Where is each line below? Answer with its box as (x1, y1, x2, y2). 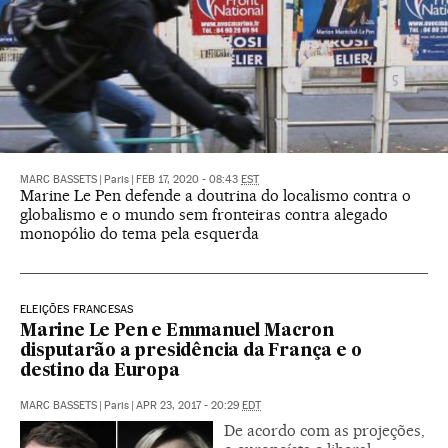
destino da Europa (20, 363, 180, 381)
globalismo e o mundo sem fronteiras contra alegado (20, 205, 388, 225)
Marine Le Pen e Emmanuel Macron (20, 323, 334, 341)
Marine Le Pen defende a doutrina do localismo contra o (20, 186, 411, 206)
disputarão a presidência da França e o (20, 343, 362, 361)
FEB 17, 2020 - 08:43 (136, 173, 241, 187)
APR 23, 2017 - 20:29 (136, 399, 242, 413)
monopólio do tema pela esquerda (20, 224, 259, 244)
